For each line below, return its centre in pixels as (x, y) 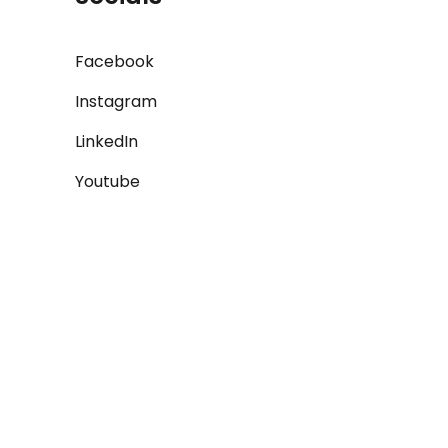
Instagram (116, 101)
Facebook (115, 61)
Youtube (108, 181)
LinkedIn (107, 141)
